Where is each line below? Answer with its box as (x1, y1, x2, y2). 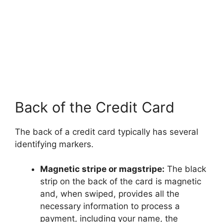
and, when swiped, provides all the (40, 189, 179, 199)
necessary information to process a (40, 201, 180, 212)
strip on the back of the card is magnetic (40, 176, 201, 187)
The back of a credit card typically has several (15, 126, 198, 137)
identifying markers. (15, 139, 94, 149)
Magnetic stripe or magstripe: (40, 164, 165, 174)
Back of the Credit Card (15, 98, 174, 116)
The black (165, 164, 206, 174)
